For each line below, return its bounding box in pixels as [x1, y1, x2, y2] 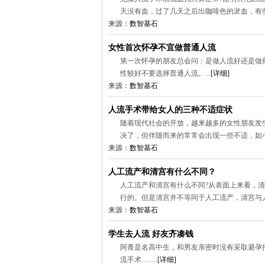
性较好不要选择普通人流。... [120, 69, 211, 77]
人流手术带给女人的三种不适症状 [108, 105, 232, 114]
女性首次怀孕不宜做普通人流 [108, 43, 216, 52]
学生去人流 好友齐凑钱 [108, 230, 193, 238]
